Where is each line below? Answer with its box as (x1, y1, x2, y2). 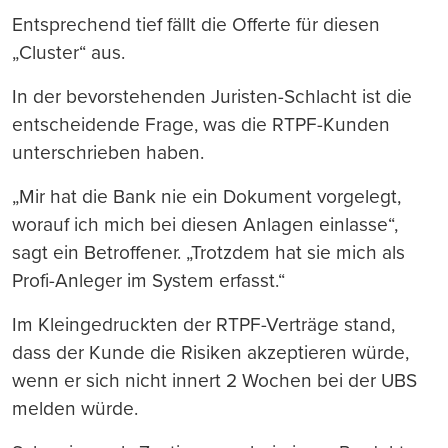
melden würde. (12, 396, 138, 420)
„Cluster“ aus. (12, 40, 125, 64)
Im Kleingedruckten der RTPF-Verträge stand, (12, 312, 395, 336)
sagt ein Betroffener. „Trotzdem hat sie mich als (12, 240, 405, 264)
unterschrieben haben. (12, 140, 204, 164)
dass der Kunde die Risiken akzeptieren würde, (12, 340, 409, 364)
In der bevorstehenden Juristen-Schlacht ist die (12, 84, 412, 108)
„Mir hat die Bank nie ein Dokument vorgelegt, (12, 184, 401, 208)
